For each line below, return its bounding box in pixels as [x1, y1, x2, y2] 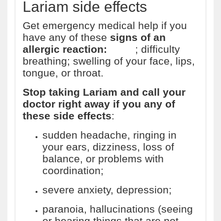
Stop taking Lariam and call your [23, 86, 185, 98]
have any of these [23, 32, 110, 43]
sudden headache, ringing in [42, 129, 177, 141]
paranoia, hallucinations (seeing [42, 203, 193, 215]
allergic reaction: [23, 43, 107, 55]
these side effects [23, 110, 111, 121]
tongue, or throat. [23, 67, 104, 78]
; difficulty [135, 43, 180, 55]
